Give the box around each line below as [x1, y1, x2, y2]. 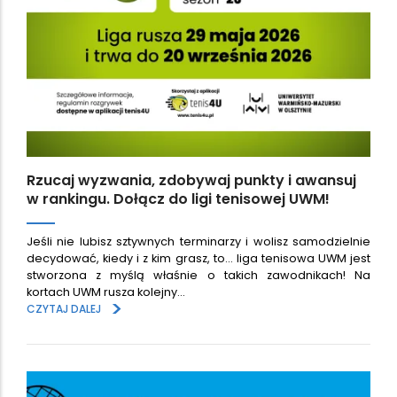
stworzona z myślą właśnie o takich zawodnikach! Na [27, 268, 370, 284]
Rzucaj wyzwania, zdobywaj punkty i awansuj [27, 169, 356, 191]
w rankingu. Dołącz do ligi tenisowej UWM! [27, 188, 330, 209]
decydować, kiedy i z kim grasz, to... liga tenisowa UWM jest [27, 251, 370, 267]
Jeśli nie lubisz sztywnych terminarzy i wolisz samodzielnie [27, 234, 370, 250]
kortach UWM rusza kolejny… [27, 284, 185, 300]
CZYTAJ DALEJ [27, 301, 101, 317]
